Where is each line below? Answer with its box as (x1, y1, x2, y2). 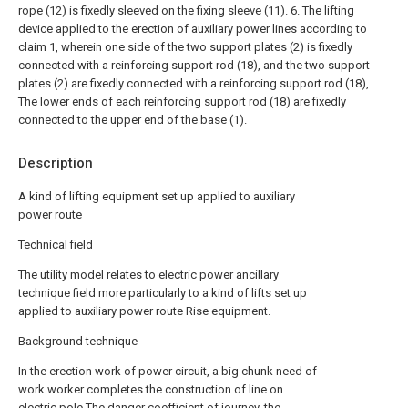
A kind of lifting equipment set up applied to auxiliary (18, 189, 295, 203)
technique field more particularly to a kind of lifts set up (18, 286, 307, 300)
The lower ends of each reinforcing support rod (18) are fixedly (18, 95, 346, 108)
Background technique (18, 334, 138, 348)
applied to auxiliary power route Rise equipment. (18, 304, 270, 318)
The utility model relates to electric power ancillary (18, 268, 279, 281)
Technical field (18, 238, 93, 251)
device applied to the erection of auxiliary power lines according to (18, 22, 367, 36)
